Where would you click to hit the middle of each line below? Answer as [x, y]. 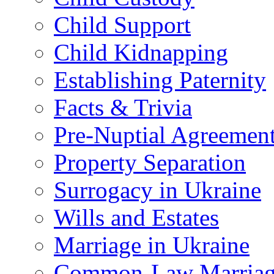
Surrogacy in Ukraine [157, 190]
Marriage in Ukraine [152, 245]
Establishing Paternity [160, 80]
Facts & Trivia [123, 107]
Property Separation [150, 162]
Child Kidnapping [141, 52]
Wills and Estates [136, 217]
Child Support [122, 24]
